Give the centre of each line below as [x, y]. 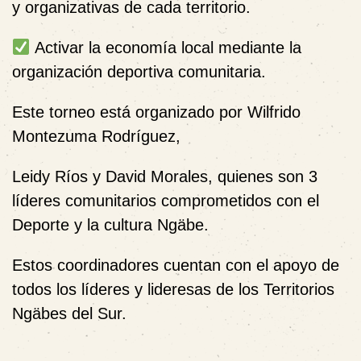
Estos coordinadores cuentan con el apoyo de [176, 265]
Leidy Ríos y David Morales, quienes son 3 [165, 176]
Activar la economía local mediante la [166, 47]
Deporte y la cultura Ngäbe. [110, 224]
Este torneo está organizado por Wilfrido [156, 112]
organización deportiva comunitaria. [139, 71]
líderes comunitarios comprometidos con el [166, 200]
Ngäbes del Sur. [69, 313]
